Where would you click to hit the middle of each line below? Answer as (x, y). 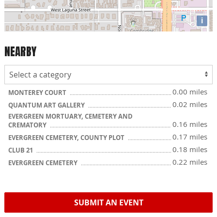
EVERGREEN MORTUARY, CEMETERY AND (70, 116)
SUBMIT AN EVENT (108, 202)
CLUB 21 (21, 150)
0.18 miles (190, 149)
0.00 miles (190, 91)
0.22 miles (190, 162)
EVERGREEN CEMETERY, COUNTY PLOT (67, 137)
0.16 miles (190, 124)
